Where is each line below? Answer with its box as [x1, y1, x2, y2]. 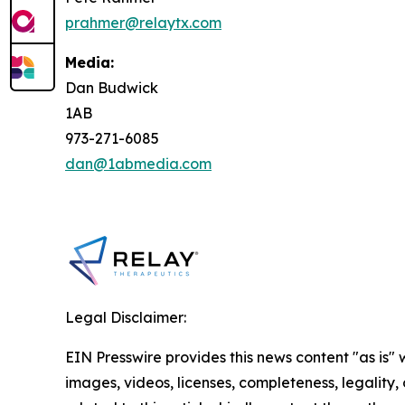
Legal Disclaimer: [65, 307, 186, 326]
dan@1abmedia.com [65, 154, 212, 173]
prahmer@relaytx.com [65, 13, 221, 32]
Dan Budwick [65, 78, 158, 97]
